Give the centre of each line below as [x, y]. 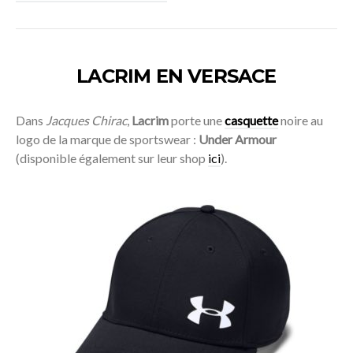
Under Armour [238, 139]
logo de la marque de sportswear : [107, 139]
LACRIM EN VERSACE [176, 76]
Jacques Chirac [86, 121]
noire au [301, 121]
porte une [197, 121]
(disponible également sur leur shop [112, 158]
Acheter [176, 310]
